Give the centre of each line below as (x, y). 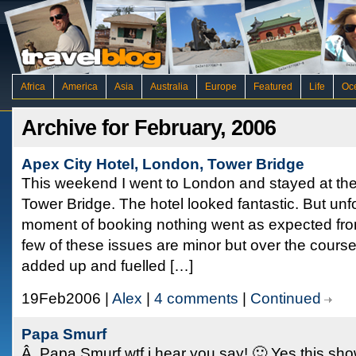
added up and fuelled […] (107, 266)
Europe (221, 87)
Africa (33, 87)
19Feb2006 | (67, 298)
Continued (286, 298)
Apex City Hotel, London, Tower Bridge (163, 164)
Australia (169, 87)
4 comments (196, 298)
